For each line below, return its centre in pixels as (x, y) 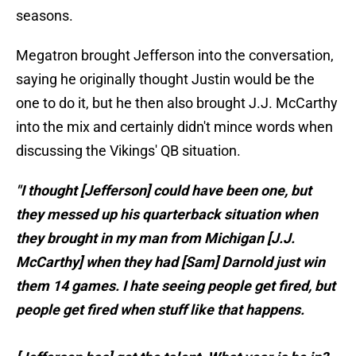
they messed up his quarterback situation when (167, 215)
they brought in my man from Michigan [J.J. (155, 238)
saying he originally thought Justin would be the (165, 79)
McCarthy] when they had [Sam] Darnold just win (170, 262)
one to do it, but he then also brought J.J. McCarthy (177, 103)
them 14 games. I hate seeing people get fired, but (176, 286)
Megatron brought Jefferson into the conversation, (175, 56)
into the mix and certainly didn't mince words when (174, 127)
